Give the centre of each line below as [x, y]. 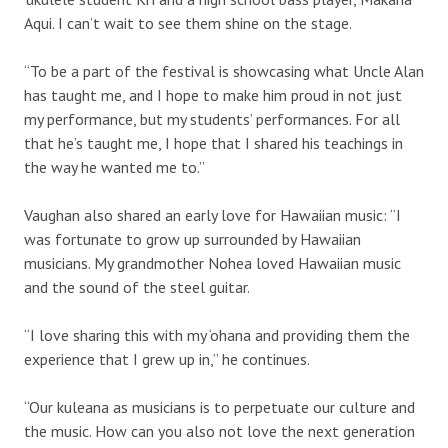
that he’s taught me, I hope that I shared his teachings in [213, 143]
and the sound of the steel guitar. [137, 287]
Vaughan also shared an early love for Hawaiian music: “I [212, 215]
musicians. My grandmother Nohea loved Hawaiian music [212, 263]
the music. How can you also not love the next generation [219, 431]
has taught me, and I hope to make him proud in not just [213, 95]
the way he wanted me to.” [114, 167]
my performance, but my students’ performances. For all [212, 119]
